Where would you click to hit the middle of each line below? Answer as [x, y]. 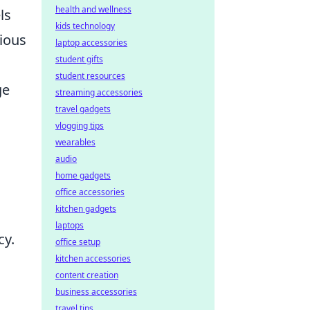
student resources [90, 76]
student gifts [79, 59]
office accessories [90, 192]
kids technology [85, 26]
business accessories [96, 292]
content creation [87, 275]
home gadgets [83, 175]
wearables [75, 142]
